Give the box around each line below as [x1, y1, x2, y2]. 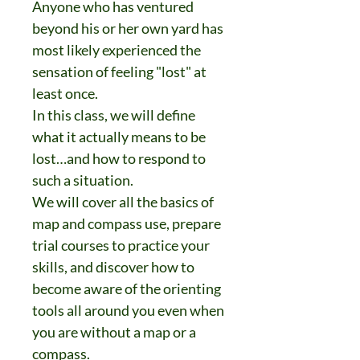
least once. [32, 84, 98, 102]
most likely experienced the [32, 41, 201, 59]
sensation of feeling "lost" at [32, 63, 207, 80]
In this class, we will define [32, 106, 195, 124]
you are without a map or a [32, 323, 196, 341]
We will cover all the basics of [32, 193, 214, 211]
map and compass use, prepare [32, 215, 221, 232]
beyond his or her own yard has [32, 19, 223, 37]
